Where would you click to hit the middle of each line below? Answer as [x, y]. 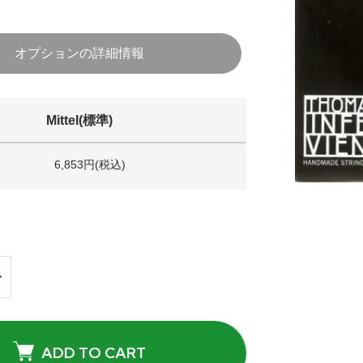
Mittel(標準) [79, 121]
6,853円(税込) [90, 165]
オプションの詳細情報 [79, 53]
